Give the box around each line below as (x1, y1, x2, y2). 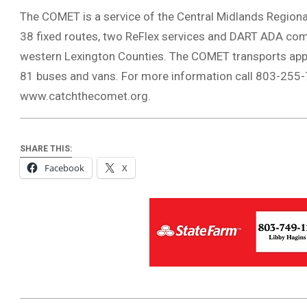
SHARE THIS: (20, 144, 72, 154)
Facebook (45, 162, 84, 175)
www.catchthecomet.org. (20, 89, 151, 103)
